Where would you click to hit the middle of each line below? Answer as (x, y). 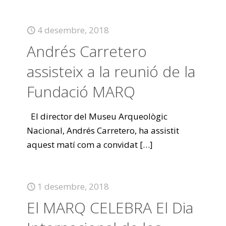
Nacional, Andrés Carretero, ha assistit (103, 130)
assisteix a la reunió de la (111, 71)
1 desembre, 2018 (73, 186)
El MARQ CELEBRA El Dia (110, 208)
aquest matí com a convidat (82, 145)
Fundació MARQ (81, 92)
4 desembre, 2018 (73, 30)
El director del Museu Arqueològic (97, 116)
